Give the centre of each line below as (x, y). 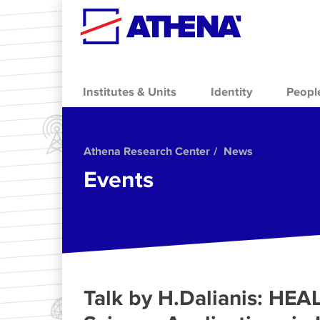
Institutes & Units (130, 92)
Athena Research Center (147, 151)
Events (119, 180)
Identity (232, 92)
